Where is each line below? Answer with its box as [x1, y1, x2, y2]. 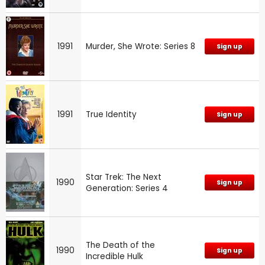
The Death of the [86, 239, 155, 251]
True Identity [86, 108, 137, 120]
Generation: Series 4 [86, 182, 168, 194]
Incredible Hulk [86, 250, 143, 262]
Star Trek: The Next [86, 171, 161, 183]
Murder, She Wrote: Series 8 [86, 40, 195, 52]
